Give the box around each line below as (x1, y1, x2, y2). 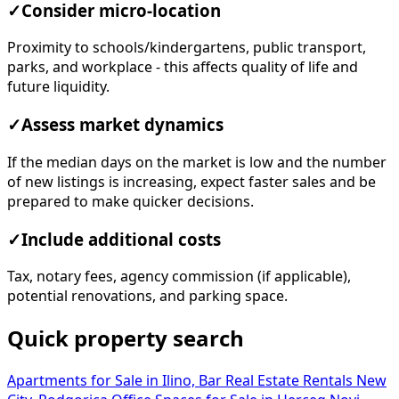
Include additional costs (21, 231, 221, 248)
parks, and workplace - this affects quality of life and (7, 60, 358, 75)
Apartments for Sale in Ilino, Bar (7, 373, 225, 388)
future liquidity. (7, 79, 110, 94)
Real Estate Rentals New (225, 373, 387, 388)
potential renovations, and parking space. (7, 289, 288, 304)
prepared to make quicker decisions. (7, 193, 254, 208)
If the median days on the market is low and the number (7, 154, 387, 169)
